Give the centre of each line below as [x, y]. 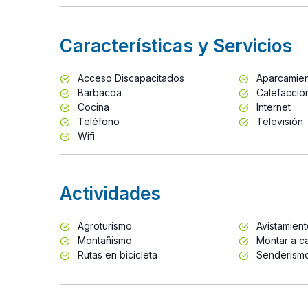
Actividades [110, 193]
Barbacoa [98, 92]
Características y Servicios [176, 45]
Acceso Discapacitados [130, 78]
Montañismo [103, 240]
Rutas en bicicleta [116, 254]
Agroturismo [103, 225]
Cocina [92, 107]
